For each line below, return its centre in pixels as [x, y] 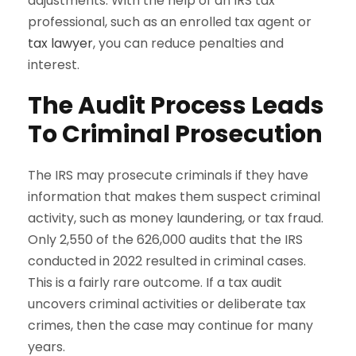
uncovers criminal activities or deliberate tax [167, 304]
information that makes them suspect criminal [174, 196]
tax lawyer [60, 43]
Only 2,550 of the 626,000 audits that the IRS [165, 239]
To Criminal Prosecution [175, 134]
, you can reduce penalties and [188, 43]
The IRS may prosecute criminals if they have [168, 175]
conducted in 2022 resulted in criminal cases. [167, 261]
